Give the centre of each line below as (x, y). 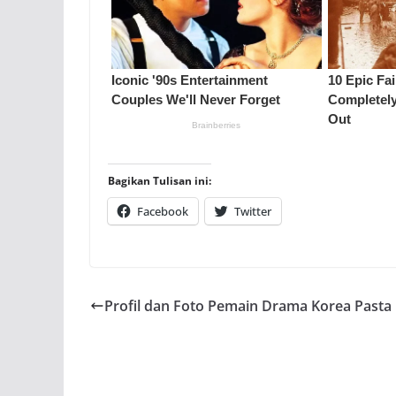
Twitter (253, 211)
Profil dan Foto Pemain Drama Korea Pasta (248, 305)
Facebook (163, 211)
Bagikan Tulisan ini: (160, 180)
